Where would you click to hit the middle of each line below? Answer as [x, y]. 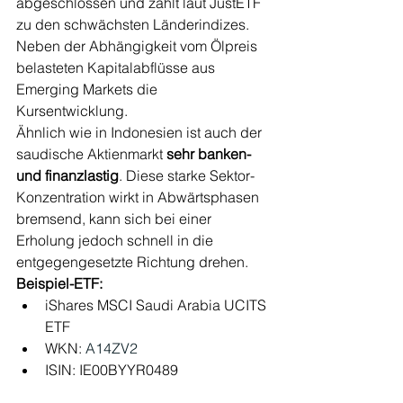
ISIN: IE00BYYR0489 [112, 369]
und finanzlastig [67, 175]
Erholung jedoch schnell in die [116, 240]
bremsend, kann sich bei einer [116, 218]
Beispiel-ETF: [59, 283]
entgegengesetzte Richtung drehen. [132, 261]
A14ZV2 [110, 348]
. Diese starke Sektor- [187, 175]
